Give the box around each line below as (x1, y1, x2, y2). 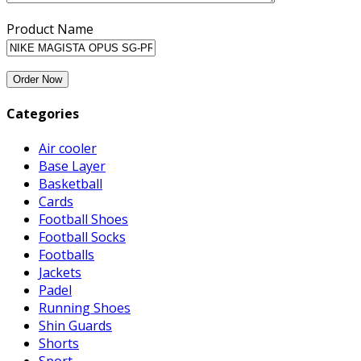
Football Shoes (39, 210, 128, 229)
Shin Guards (39, 317, 112, 335)
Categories (6, 105, 79, 123)
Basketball (39, 175, 102, 193)
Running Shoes (39, 299, 131, 317)
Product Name (6, 19, 93, 38)
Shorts (39, 334, 79, 353)
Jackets (39, 263, 81, 282)
